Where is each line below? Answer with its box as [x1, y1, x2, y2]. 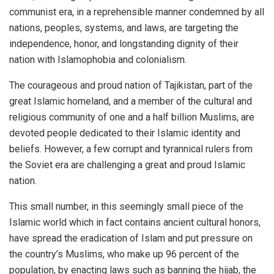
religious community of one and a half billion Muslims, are [9, 111, 254, 123]
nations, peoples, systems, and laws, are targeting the [9, 21, 239, 34]
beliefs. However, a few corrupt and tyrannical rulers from [9, 143, 253, 155]
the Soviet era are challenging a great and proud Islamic [9, 158, 245, 171]
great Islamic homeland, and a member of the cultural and [9, 95, 252, 107]
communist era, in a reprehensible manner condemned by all [9, 6, 264, 18]
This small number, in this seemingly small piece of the [9, 200, 243, 212]
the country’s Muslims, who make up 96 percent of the [9, 248, 239, 260]
